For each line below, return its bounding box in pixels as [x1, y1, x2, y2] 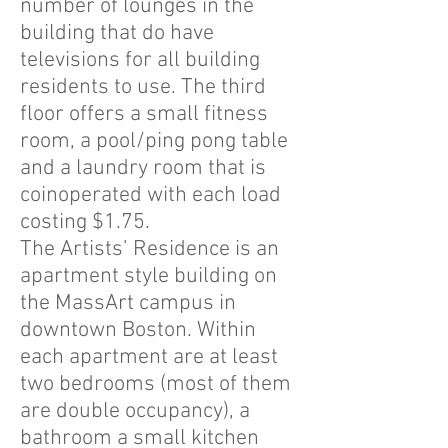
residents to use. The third [20, 74, 266, 101]
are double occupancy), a [20, 398, 250, 425]
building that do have [20, 20, 214, 47]
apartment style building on [20, 263, 277, 290]
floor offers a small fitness [20, 101, 268, 128]
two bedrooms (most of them [20, 371, 291, 398]
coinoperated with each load [20, 182, 281, 209]
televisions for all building [20, 47, 260, 74]
